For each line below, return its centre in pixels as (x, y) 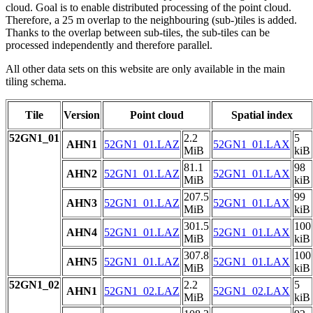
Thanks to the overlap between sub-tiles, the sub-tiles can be (138, 33)
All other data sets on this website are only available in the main (145, 69)
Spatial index (262, 115)
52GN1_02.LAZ (142, 291)
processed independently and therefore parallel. (109, 45)
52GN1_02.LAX (252, 291)
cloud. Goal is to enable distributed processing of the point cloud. (148, 8)
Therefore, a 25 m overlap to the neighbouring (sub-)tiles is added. (151, 20)
